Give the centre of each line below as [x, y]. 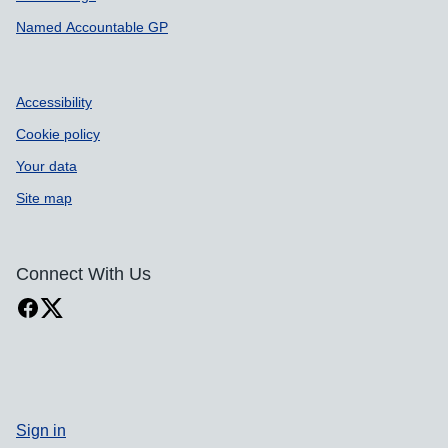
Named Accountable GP [92, 27]
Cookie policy [58, 134]
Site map [44, 198]
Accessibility [54, 102]
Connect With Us [83, 274]
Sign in [41, 429]
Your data [46, 166]
